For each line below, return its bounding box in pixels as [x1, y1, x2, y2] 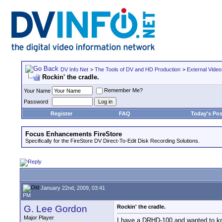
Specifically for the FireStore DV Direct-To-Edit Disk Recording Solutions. [25, 138, 200, 144]
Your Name [24, 88, 51, 94]
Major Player [24, 215, 54, 221]
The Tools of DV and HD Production [95, 66, 180, 72]
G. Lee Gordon [24, 204, 87, 214]
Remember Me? [104, 87, 143, 94]
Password [24, 99, 48, 105]
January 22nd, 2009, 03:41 [39, 184, 105, 191]
